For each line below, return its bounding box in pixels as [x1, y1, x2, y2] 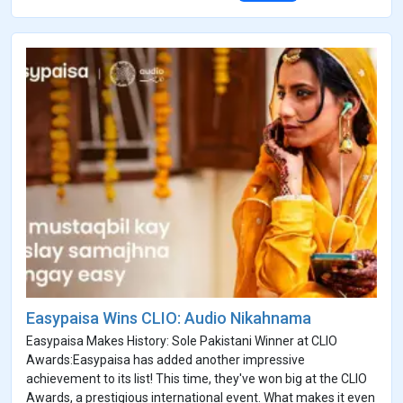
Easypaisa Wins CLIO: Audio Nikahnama [26, 309, 311, 328]
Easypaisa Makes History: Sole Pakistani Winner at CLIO [26, 334, 337, 349]
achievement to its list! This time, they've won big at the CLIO [26, 372, 367, 387]
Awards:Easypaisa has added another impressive [26, 353, 305, 368]
